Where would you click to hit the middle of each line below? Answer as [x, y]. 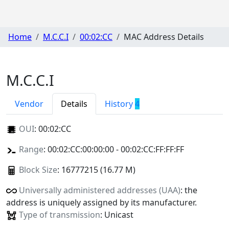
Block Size [38, 169]
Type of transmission [59, 214]
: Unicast [117, 214]
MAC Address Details [164, 37]
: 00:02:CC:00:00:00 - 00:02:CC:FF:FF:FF [113, 149]
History [120, 104]
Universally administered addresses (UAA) [99, 190]
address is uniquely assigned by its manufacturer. [101, 202]
